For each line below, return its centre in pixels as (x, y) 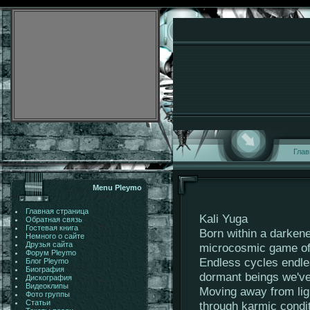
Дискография (48, 277)
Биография (45, 269)
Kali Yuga (224, 219)
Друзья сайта (49, 244)
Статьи (38, 302)
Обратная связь (54, 219)
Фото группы (47, 294)
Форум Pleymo (51, 253)
